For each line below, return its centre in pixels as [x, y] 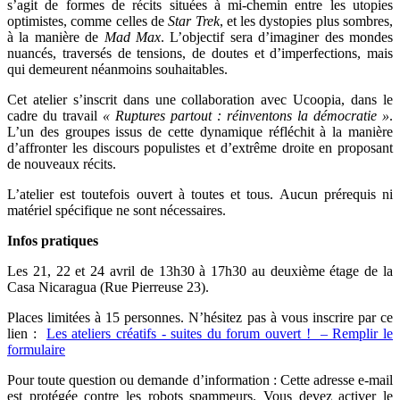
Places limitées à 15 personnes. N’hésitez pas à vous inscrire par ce [200, 317]
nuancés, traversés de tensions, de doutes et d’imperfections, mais [200, 53]
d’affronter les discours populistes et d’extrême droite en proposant [200, 147]
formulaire [36, 349]
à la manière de [56, 37]
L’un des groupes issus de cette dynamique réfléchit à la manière [200, 131]
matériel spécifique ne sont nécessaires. [117, 210]
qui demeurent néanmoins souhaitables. [117, 69]
